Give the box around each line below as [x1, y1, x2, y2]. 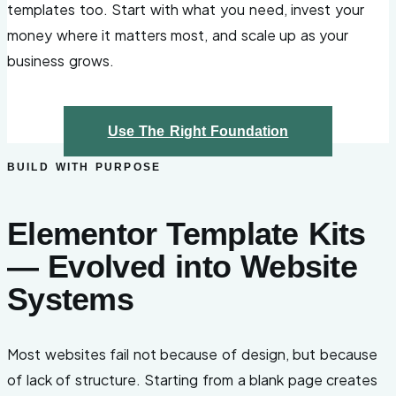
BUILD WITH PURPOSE [7, 160, 162, 173]
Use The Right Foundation [107, 123, 289, 139]
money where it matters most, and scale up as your [7, 25, 349, 44]
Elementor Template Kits [7, 215, 366, 252]
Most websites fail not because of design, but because [7, 345, 377, 364]
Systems [7, 280, 133, 317]
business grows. [7, 50, 114, 70]
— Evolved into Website [7, 247, 357, 285]
